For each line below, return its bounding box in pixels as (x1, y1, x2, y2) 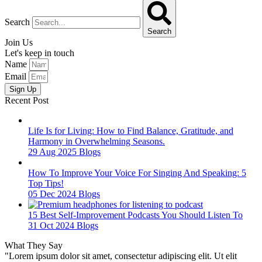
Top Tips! (28, 178, 64, 188)
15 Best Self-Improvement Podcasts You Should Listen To (28, 210, 243, 220)
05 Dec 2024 (28, 189, 78, 199)
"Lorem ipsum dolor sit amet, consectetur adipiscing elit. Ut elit (5, 251, 237, 261)
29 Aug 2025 (28, 147, 79, 157)
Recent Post (5, 95, 49, 105)
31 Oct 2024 (28, 220, 77, 230)
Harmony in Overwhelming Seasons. (28, 136, 165, 146)
